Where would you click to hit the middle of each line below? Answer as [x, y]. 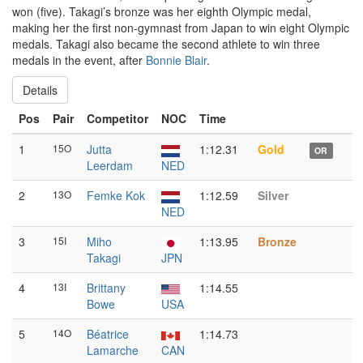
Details [40, 90]
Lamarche [113, 350]
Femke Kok [116, 195]
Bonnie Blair [176, 60]
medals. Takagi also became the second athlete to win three [166, 44]
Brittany [106, 288]
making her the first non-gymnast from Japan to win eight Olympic [181, 28]
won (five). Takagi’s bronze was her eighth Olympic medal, [162, 11]
